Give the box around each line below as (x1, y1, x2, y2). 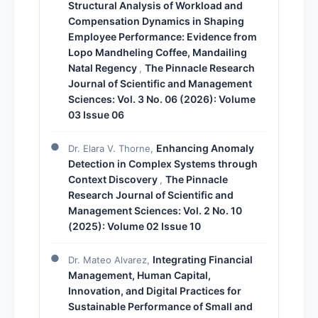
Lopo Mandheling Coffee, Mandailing (68, 45, 247, 58)
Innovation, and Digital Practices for (68, 284, 241, 297)
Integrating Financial (153, 253, 253, 265)
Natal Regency (68, 61, 139, 74)
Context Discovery (68, 172, 160, 185)
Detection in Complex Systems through (68, 157, 258, 170)
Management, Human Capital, (68, 268, 211, 281)
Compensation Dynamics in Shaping (68, 14, 244, 27)
